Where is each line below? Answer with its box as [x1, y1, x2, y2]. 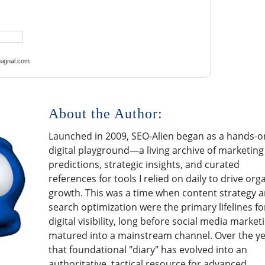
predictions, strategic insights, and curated [49, 157, 240, 171]
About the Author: [49, 105, 163, 121]
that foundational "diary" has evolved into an [49, 243, 248, 256]
